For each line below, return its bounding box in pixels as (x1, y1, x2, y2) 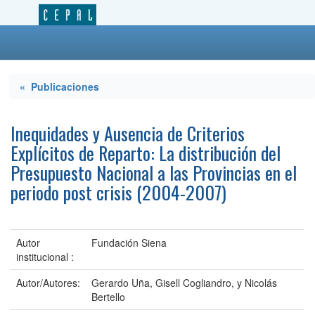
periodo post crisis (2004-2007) (11, 179, 226, 206)
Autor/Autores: (16, 276, 80, 290)
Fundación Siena (91, 236, 167, 250)
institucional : (16, 250, 74, 264)
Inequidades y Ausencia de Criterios (11, 120, 245, 147)
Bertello (91, 290, 125, 304)
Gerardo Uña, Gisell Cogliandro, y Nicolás (91, 276, 277, 290)
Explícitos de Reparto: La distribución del (11, 139, 281, 167)
